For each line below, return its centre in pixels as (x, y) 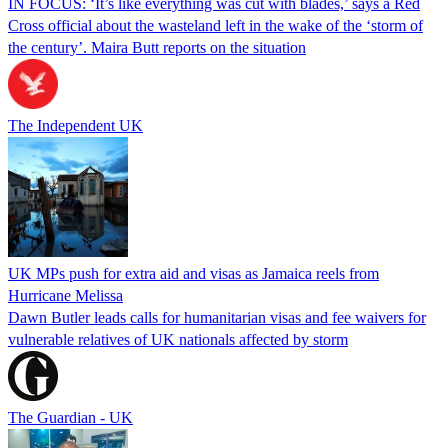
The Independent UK (75, 125)
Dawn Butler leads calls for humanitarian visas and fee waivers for (217, 317)
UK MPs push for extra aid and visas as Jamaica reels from (193, 273)
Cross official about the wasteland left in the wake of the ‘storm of (215, 25)
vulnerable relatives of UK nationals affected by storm (178, 339)
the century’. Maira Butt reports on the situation (157, 47)
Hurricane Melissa (65, 295)
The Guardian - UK (70, 417)
